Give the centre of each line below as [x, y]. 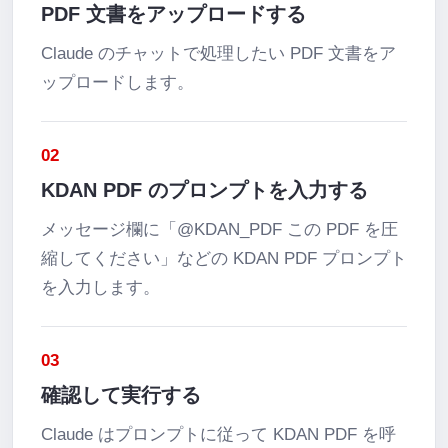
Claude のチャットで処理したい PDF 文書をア [218, 53]
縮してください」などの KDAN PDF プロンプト [224, 258]
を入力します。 [100, 287]
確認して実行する [121, 395]
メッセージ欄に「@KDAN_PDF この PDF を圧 [219, 229]
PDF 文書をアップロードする [173, 14]
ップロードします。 [117, 82]
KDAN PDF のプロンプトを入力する [204, 190]
